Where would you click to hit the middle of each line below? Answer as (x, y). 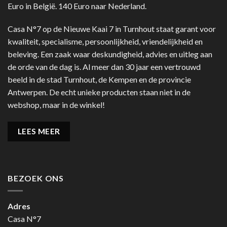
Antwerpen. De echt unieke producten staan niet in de (99, 92)
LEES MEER (39, 131)
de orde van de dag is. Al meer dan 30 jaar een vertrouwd (104, 67)
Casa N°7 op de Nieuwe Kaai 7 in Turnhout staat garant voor (112, 29)
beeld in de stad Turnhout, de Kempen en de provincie (99, 80)
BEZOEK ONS (36, 178)
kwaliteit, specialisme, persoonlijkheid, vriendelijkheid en (105, 42)
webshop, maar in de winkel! (56, 105)
